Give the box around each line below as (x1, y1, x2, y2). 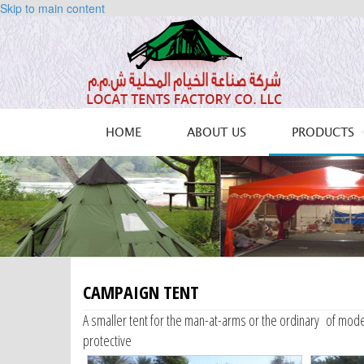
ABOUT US (187, 123, 246, 142)
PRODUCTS (292, 123, 358, 142)
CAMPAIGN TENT (83, 279, 199, 304)
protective (83, 331, 132, 350)
